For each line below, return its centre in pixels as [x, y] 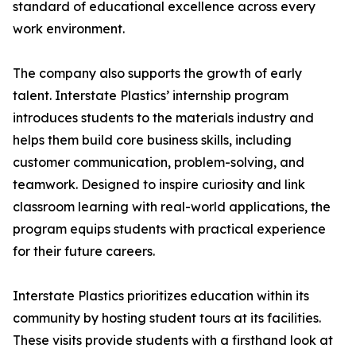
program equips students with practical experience [169, 229]
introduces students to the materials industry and [163, 118]
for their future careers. [84, 252]
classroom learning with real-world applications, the [172, 207]
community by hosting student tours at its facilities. [167, 318]
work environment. [69, 29]
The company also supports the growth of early [157, 74]
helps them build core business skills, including [152, 140]
